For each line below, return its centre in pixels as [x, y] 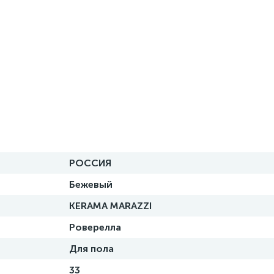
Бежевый [91, 184]
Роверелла [95, 227]
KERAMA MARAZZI [110, 206]
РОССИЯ [90, 163]
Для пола [91, 249]
